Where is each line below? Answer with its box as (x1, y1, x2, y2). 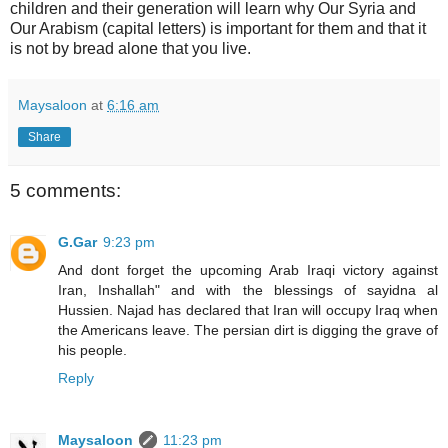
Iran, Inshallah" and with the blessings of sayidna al (58, 282, 438, 299)
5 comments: (10, 179, 121, 201)
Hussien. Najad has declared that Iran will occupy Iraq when (58, 302, 438, 319)
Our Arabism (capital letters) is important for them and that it (10, 19, 426, 37)
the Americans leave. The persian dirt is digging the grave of (58, 322, 438, 339)
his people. (58, 342, 127, 359)
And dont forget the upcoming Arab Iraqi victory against (58, 262, 438, 279)
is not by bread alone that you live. (10, 39, 251, 57)
